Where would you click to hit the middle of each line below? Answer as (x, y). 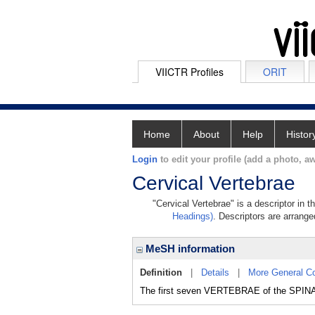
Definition (161, 272)
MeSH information (189, 249)
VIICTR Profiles (189, 72)
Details (215, 272)
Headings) (193, 216)
